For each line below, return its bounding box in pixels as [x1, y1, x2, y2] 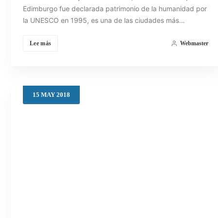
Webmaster [180, 39, 208, 47]
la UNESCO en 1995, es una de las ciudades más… [23, 16, 185, 24]
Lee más [30, 39, 52, 47]
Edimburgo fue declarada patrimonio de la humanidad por [23, 4, 207, 13]
